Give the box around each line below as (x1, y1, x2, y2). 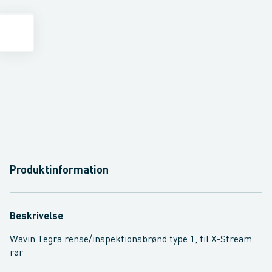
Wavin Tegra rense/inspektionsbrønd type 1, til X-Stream (10, 235, 252, 245)
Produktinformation (10, 165, 109, 176)
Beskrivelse (10, 212, 63, 222)
